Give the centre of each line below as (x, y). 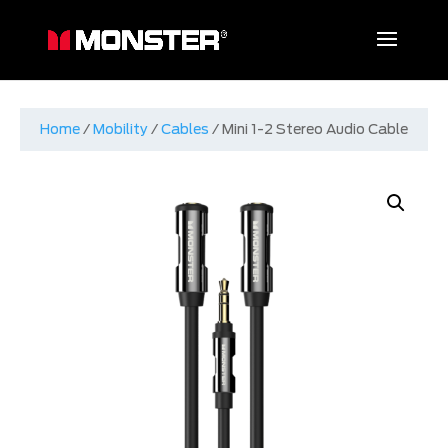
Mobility (120, 129)
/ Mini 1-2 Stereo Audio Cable (308, 129)
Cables (185, 129)
